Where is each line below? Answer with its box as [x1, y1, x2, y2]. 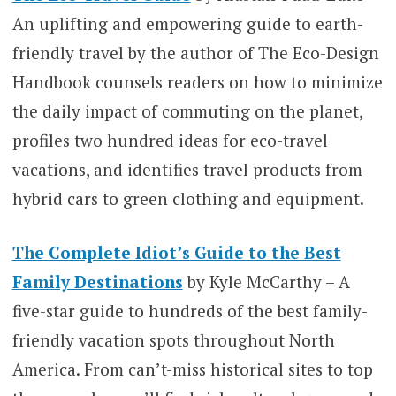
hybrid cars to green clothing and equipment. [11, 187, 364, 209]
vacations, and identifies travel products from [11, 157, 362, 180]
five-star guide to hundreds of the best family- [11, 300, 368, 323]
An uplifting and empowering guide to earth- [11, 11, 363, 34]
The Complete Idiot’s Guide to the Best [11, 241, 341, 264]
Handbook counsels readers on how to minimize [11, 70, 383, 93]
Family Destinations [11, 270, 183, 293]
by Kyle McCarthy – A [182, 270, 350, 293]
